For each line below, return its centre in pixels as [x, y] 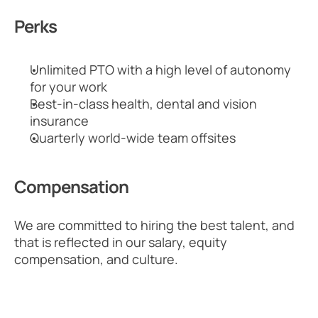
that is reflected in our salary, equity [121, 242]
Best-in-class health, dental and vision [143, 104]
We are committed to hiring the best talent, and [154, 225]
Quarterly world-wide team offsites [133, 138]
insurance [59, 121]
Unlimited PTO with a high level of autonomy [160, 70]
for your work [68, 87]
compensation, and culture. [96, 259]
